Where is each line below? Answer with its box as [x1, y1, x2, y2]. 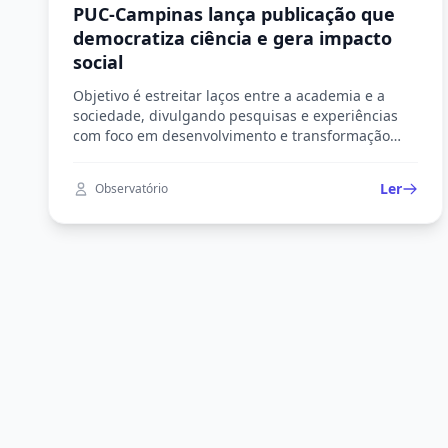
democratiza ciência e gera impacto [73, 26, 392, 50]
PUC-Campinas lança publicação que [73, 2, 395, 26]
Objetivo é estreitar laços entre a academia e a [73, 86, 385, 105]
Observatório [95, 180, 168, 197]
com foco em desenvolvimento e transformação [73, 126, 390, 145]
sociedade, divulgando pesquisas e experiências [73, 106, 398, 125]
